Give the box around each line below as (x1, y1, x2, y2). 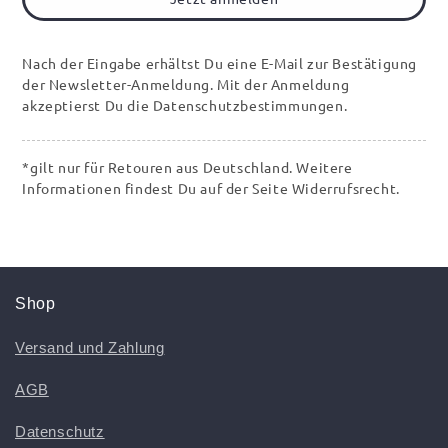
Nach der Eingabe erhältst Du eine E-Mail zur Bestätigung (22, 54, 417, 73)
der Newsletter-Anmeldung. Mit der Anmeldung (22, 75, 350, 94)
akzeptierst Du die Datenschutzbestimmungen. (22, 96, 351, 115)
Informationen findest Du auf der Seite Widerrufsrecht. (22, 179, 400, 198)
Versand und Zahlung (15, 339, 165, 357)
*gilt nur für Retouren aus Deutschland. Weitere (22, 158, 353, 177)
